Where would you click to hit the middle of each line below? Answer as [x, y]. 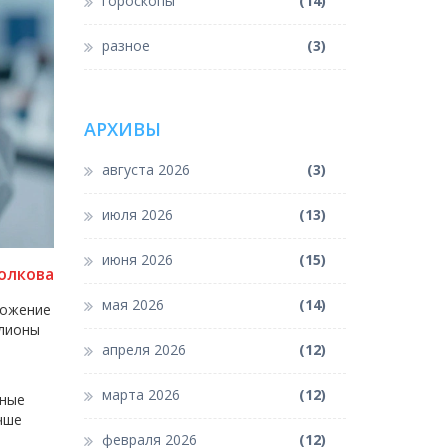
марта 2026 [140, 395]
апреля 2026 [143, 350]
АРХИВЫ [122, 129]
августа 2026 [145, 170]
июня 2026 [137, 260]
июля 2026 [137, 215]
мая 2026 [132, 305]
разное [125, 46]
